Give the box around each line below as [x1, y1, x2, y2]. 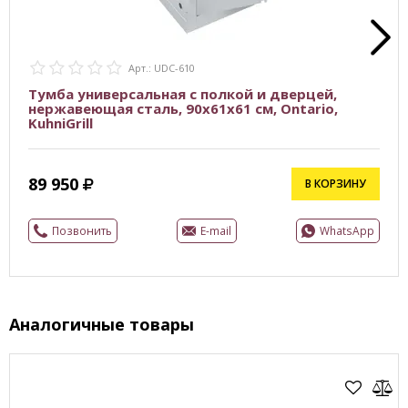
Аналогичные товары [9, 313, 194, 335]
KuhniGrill [28, 114, 93, 132]
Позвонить [52, 223, 112, 238]
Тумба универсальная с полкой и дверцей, [28, 85, 337, 103]
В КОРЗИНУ [305, 176, 366, 191]
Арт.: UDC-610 [128, 60, 195, 75]
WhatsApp [320, 223, 374, 238]
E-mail [200, 223, 231, 238]
